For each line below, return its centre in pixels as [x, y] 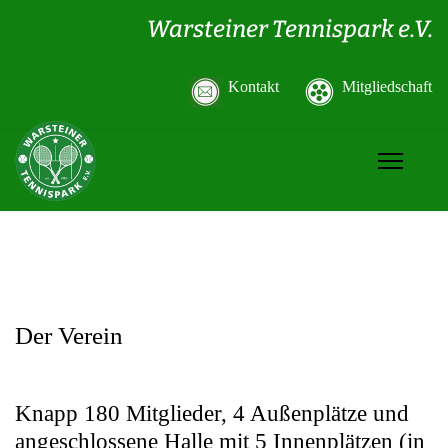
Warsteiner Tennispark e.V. [290, 29]
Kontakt [253, 86]
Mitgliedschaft [387, 86]
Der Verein [69, 335]
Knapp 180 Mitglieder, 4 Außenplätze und [212, 413]
